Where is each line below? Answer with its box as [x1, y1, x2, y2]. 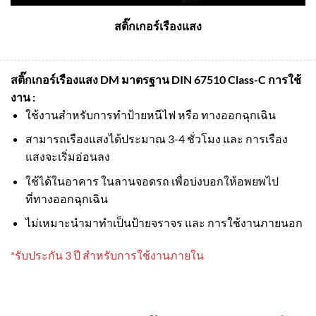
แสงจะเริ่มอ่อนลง [25, 150, 110, 164]
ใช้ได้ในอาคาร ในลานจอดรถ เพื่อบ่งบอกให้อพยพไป [25, 174, 279, 188]
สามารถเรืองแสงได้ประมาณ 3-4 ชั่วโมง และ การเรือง [25, 132, 288, 146]
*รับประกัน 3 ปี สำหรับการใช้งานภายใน [11, 248, 204, 262]
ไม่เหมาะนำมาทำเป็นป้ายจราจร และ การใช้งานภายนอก [25, 216, 303, 230]
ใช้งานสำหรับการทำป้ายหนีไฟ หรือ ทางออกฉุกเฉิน [25, 107, 276, 121]
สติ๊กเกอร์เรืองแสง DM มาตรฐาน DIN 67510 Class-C [11, 72, 268, 86]
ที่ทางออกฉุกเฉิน [25, 191, 108, 205]
